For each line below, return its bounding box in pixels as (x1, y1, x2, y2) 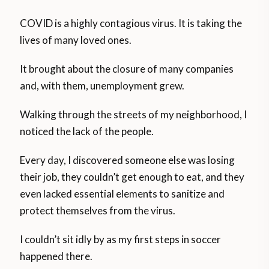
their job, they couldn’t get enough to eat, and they (20, 171, 245, 184)
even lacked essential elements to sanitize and (20, 187, 225, 201)
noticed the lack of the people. (20, 125, 154, 138)
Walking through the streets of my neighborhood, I (20, 108, 247, 121)
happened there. (20, 250, 95, 263)
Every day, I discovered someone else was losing (20, 154, 235, 167)
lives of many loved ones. (20, 34, 132, 47)
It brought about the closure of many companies (20, 62, 234, 76)
